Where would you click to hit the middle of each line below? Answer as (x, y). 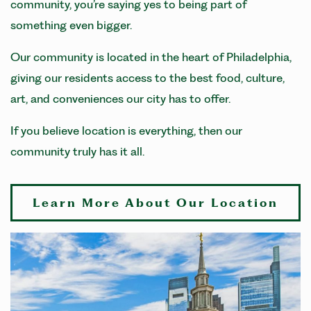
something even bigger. (73, 25)
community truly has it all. (77, 151)
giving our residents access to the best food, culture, (148, 77)
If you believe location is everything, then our (126, 130)
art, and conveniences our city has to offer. (122, 98)
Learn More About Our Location (155, 202)
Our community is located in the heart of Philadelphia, (151, 57)
